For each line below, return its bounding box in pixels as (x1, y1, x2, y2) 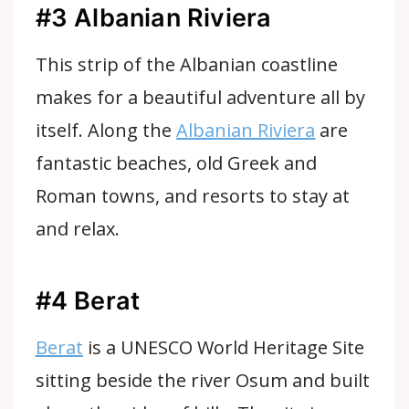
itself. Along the (35, 118, 177, 142)
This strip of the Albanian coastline (35, 52, 339, 77)
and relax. (35, 216, 120, 241)
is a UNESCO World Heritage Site (82, 335, 365, 360)
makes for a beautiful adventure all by (35, 85, 366, 110)
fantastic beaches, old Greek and (35, 151, 318, 175)
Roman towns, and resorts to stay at (35, 184, 351, 208)
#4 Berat (35, 285, 141, 316)
